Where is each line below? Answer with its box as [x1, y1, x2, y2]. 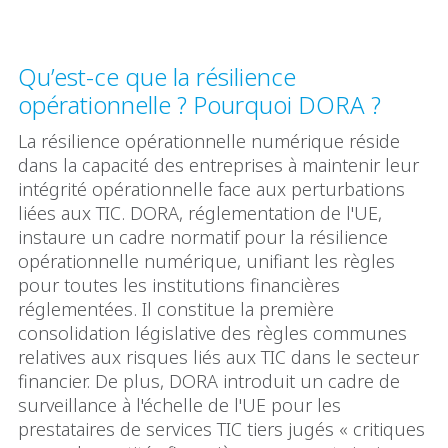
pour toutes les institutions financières [18, 272, 340, 297]
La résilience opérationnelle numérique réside [18, 128, 400, 153]
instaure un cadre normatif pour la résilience [18, 224, 388, 249]
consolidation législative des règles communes [18, 320, 407, 345]
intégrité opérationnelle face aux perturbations [18, 176, 405, 201]
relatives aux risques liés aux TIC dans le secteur [18, 344, 419, 369]
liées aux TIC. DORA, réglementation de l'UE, [18, 200, 382, 225]
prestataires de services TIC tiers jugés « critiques [18, 416, 425, 441]
